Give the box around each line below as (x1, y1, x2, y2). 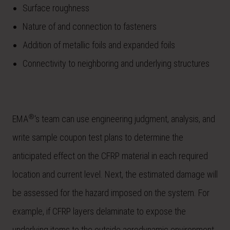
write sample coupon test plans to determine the (12, 132, 183, 143)
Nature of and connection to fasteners (23, 21, 157, 32)
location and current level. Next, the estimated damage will (12, 169, 218, 180)
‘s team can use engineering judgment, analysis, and (34, 113, 215, 125)
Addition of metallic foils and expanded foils (23, 40, 175, 51)
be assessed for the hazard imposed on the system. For (12, 187, 209, 199)
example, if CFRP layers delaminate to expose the (12, 206, 186, 217)
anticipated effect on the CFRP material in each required (12, 150, 208, 162)
